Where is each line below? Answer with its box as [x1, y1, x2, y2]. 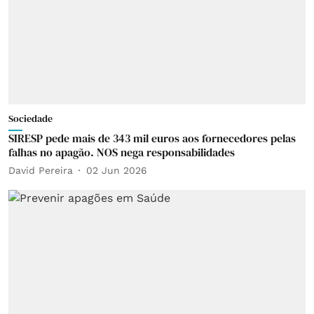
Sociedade [8, 111, 53, 125]
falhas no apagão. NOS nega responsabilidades [8, 144, 235, 160]
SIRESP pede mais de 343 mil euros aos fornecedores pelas [8, 130, 296, 146]
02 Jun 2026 [86, 164, 147, 176]
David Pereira [8, 164, 73, 176]
